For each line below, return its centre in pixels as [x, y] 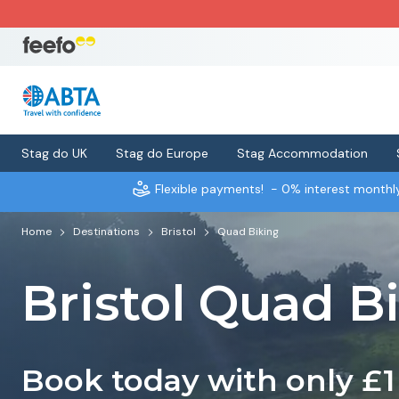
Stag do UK [54, 153]
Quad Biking [248, 232]
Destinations [106, 232]
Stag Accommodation [302, 153]
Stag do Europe [162, 153]
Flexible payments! [209, 189]
